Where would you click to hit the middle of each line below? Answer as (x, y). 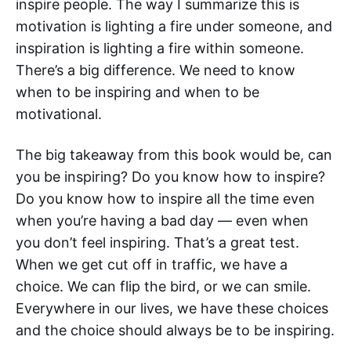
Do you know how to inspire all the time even (165, 199)
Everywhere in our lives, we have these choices (172, 308)
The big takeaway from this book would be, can (174, 155)
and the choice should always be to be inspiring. (175, 330)
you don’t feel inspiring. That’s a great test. (157, 242)
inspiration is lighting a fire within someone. (160, 48)
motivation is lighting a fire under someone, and (174, 26)
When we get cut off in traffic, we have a (152, 264)
